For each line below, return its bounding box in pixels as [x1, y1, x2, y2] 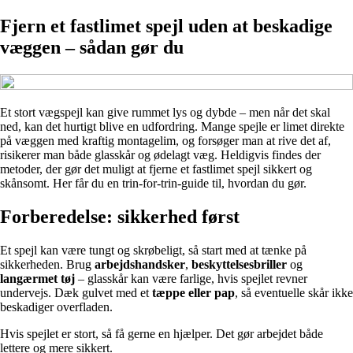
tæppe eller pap [152, 285, 235, 299]
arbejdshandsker [95, 257, 185, 271]
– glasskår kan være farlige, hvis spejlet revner [75, 271, 307, 285]
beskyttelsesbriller [191, 257, 287, 271]
